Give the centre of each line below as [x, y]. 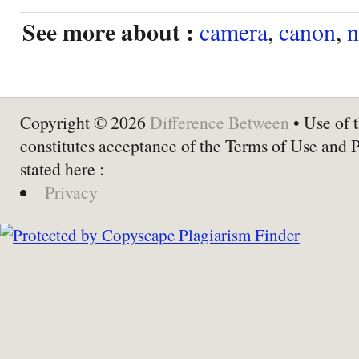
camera [234, 31]
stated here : [62, 168]
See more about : [108, 31]
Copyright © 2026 [85, 122]
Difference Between [220, 122]
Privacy [71, 192]
